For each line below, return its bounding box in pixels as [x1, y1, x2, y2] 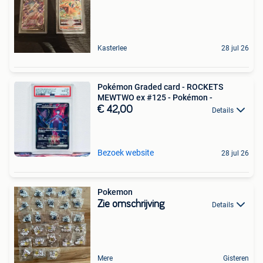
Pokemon [97, 187, 133, 197]
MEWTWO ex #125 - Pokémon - [97, 93, 213, 102]
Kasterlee [97, 44, 127, 52]
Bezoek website [97, 148, 154, 157]
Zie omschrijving [97, 199, 164, 210]
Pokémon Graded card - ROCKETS [97, 82, 223, 92]
